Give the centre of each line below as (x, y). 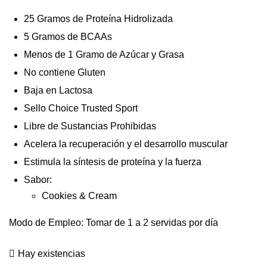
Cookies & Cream (79, 195)
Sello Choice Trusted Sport (81, 108)
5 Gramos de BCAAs (68, 36)
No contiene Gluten (65, 72)
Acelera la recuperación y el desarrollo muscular (126, 144)
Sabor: (38, 179)
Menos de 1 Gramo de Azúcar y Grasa (104, 54)
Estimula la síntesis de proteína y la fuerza (113, 162)
